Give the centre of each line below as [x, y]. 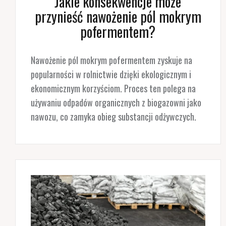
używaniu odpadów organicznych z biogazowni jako [116, 102]
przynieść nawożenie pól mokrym [118, 16]
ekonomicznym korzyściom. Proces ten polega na [113, 88]
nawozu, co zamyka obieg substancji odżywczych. [115, 116]
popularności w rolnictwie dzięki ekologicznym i [111, 74]
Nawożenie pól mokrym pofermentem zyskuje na [111, 60]
